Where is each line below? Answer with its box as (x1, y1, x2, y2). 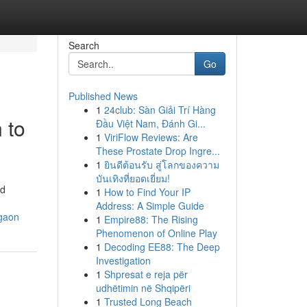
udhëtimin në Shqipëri (95, 281, 191, 295)
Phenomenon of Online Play (95, 226, 217, 240)
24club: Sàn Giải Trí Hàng (103, 103, 216, 116)
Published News (68, 89, 138, 103)
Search (68, 38, 99, 52)
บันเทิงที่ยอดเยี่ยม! (95, 171, 170, 185)
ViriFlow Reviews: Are (103, 130, 198, 144)
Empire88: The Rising (103, 212, 198, 226)
